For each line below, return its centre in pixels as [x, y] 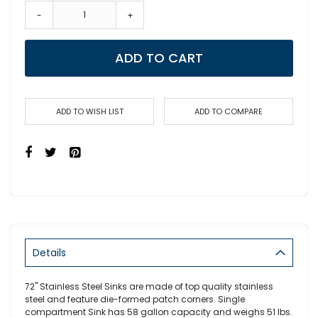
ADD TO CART [159, 58]
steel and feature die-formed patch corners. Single [135, 299]
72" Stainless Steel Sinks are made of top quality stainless [149, 286]
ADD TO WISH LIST [89, 111]
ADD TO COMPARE [228, 111]
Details [49, 253]
